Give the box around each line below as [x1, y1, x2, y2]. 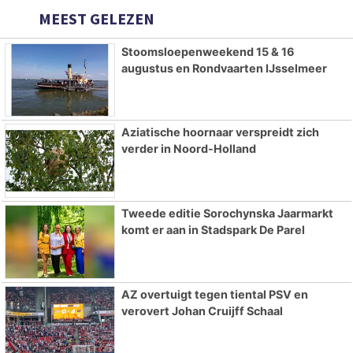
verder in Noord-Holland [121, 142, 256, 156]
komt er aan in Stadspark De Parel [121, 223, 305, 237]
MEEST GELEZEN [35, 8, 154, 28]
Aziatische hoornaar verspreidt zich [121, 125, 319, 139]
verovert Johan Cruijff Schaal [121, 303, 283, 318]
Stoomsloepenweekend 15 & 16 [121, 44, 295, 58]
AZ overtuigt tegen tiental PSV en [121, 287, 308, 301]
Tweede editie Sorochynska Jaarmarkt [121, 206, 333, 221]
